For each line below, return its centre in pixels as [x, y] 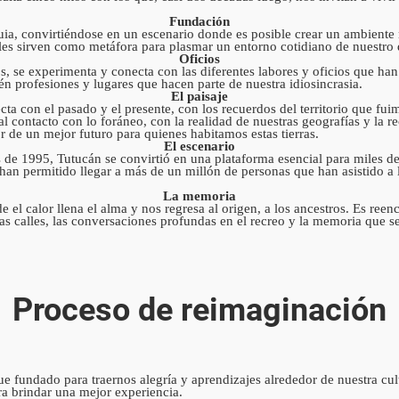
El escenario [199, 146]
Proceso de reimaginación [199, 309]
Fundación [199, 21]
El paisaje [199, 96]
